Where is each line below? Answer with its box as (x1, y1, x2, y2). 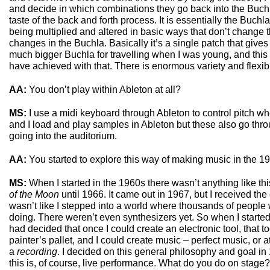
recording (17, 246, 57, 257)
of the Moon (9, 189, 59, 199)
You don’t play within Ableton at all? (27, 84, 181, 95)
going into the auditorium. (9, 131, 117, 141)
